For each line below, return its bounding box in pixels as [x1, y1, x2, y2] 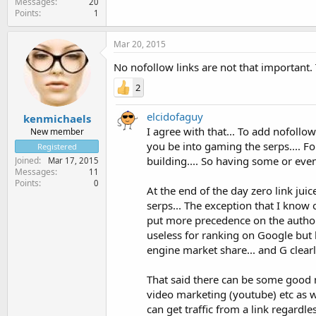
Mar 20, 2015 [114, 37, 166, 50]
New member [30, 126, 84, 138]
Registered [37, 141, 77, 152]
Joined [15, 154, 39, 166]
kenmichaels [23, 111, 91, 126]
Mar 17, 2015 [48, 155, 99, 166]
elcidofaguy [147, 109, 203, 123]
